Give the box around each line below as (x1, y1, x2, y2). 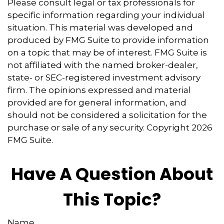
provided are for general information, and (7, 97, 186, 107)
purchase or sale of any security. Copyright (7, 122, 191, 132)
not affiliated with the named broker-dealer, (7, 59, 198, 70)
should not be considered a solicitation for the (7, 109, 207, 120)
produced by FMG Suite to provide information (7, 34, 209, 45)
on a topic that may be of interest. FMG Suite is (7, 47, 207, 57)
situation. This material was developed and (7, 22, 193, 32)
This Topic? (63, 187, 161, 211)
